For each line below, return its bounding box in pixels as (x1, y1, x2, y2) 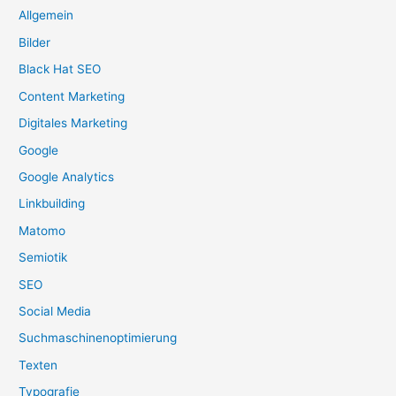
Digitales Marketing (19, 116, 128, 131)
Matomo (19, 223, 66, 238)
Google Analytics (19, 169, 115, 184)
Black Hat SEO (19, 62, 102, 77)
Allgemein (19, 8, 74, 23)
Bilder (19, 34, 51, 49)
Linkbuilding (19, 196, 86, 211)
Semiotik (19, 250, 68, 265)
